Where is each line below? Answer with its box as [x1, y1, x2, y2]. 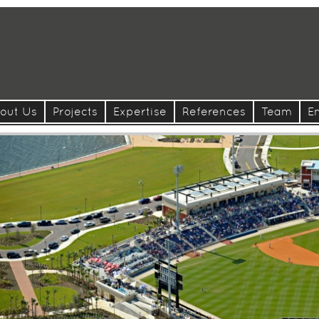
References [182, 104, 246, 118]
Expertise [113, 104, 167, 118]
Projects [53, 104, 98, 118]
